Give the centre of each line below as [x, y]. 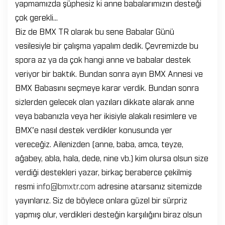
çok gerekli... [37, 17]
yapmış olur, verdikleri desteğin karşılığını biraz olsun [108, 214]
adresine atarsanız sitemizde [149, 186]
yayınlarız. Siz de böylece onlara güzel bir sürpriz [101, 200]
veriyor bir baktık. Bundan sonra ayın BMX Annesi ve [109, 73]
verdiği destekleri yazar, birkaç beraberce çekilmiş [103, 172]
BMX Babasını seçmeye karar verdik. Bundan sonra [107, 87]
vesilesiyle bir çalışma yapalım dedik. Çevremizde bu [107, 45]
